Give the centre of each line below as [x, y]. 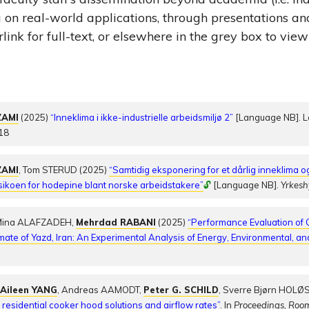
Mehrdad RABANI [116, 222]
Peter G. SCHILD [181, 289]
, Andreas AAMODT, [101, 289]
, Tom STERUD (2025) [64, 169]
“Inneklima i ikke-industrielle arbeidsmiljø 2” [142, 117]
